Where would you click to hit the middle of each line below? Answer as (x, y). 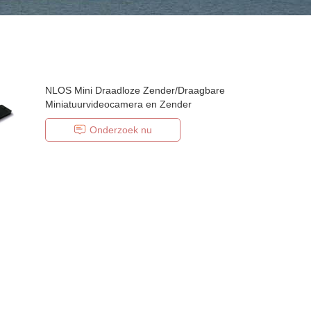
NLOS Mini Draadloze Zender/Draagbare (135, 90)
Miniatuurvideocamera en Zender (119, 104)
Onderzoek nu (121, 130)
